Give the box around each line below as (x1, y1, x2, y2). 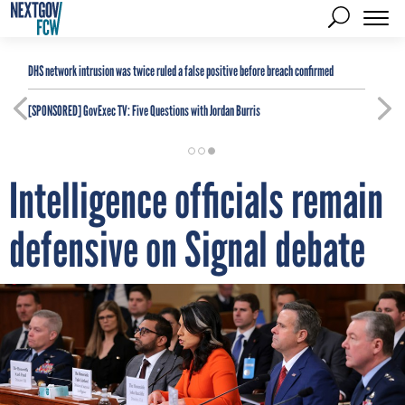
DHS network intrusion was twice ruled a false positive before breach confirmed (28, 62, 334, 80)
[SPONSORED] (28, 102, 81, 119)
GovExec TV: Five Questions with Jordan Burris (81, 102, 260, 119)
